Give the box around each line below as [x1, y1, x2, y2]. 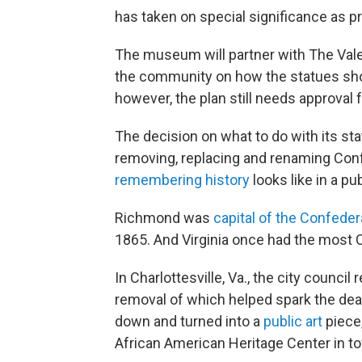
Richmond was [115, 209, 213, 226]
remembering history [115, 171, 250, 188]
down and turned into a [115, 313, 263, 330]
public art [263, 313, 322, 330]
